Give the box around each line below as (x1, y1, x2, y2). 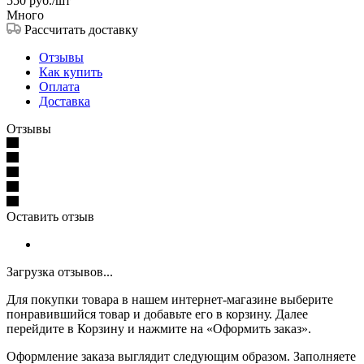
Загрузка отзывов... (6, 264, 113, 279)
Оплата (39, 79, 80, 93)
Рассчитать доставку (24, 22, 138, 37)
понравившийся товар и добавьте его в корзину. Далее (6, 306, 308, 321)
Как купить (39, 64, 102, 79)
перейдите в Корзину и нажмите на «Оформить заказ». (6, 321, 311, 336)
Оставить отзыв (6, 209, 94, 223)
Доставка (39, 93, 90, 108)
